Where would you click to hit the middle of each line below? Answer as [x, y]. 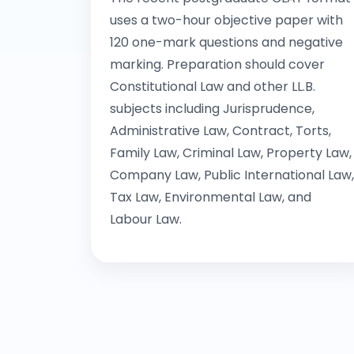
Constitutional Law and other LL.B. [213, 87]
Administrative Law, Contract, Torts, [220, 131]
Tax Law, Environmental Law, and [211, 198]
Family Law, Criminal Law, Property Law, [231, 153]
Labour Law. [146, 220]
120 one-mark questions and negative [226, 43]
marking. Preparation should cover [217, 65]
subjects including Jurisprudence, [212, 109]
